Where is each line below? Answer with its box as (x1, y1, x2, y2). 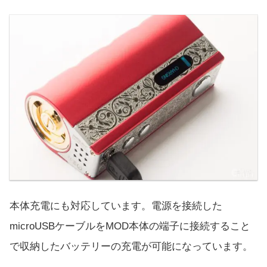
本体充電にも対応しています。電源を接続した (10, 200, 222, 212)
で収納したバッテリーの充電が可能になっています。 (10, 241, 253, 253)
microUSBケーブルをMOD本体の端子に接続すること (10, 221, 250, 232)
